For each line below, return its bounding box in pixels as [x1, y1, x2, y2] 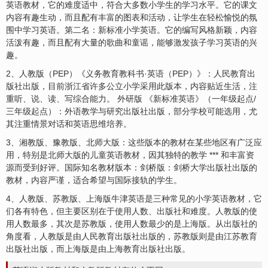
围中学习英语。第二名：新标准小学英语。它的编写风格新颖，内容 [6, 25, 257, 35]
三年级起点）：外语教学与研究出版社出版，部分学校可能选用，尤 [6, 106, 257, 116]
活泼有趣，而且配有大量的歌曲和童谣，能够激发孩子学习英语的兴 [6, 38, 257, 47]
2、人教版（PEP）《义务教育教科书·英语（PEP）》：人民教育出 [6, 69, 255, 78]
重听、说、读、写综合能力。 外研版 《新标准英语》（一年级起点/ [6, 94, 256, 103]
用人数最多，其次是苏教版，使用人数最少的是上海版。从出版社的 [6, 219, 257, 229]
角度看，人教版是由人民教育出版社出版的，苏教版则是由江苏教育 [6, 232, 257, 241]
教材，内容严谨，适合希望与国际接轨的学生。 [6, 175, 182, 185]
